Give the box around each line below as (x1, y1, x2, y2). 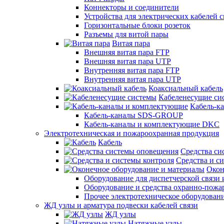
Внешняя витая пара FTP (84, 48, 169, 56)
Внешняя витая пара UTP (84, 57, 171, 65)
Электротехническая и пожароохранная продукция (44, 129, 219, 137)
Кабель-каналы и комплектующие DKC (84, 120, 219, 128)
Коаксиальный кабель (148, 84, 223, 92)
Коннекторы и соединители (84, 3, 179, 11)
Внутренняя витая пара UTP (84, 75, 181, 83)
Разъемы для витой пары (84, 30, 168, 38)
